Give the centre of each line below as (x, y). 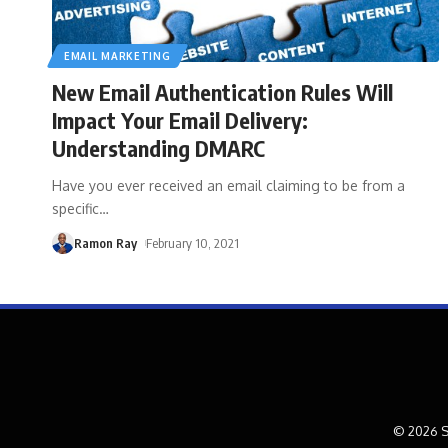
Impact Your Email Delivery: (180, 119)
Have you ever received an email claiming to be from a (228, 185)
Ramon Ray (105, 242)
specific (75, 208)
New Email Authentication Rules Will (222, 91)
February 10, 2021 (192, 242)
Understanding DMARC (158, 147)
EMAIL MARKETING (117, 55)
